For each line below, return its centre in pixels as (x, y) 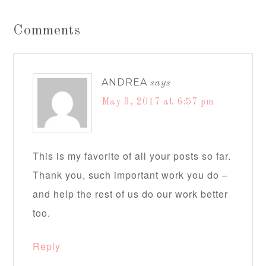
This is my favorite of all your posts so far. (132, 156)
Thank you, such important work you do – (131, 175)
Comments (47, 31)
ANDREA (125, 82)
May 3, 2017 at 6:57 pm (158, 102)
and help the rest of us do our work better (131, 194)
